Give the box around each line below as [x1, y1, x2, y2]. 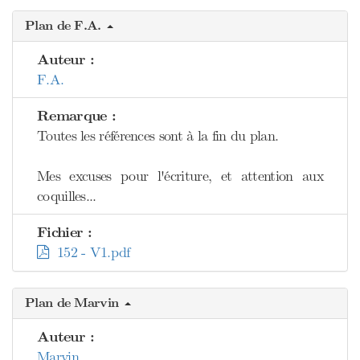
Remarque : [37, 107, 116, 125]
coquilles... [37, 187, 96, 205]
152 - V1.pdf [48, 243, 130, 261]
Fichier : [37, 223, 92, 242]
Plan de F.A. [25, 18, 105, 34]
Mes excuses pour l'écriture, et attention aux [37, 167, 323, 185]
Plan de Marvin [25, 295, 123, 311]
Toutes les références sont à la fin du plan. [37, 127, 279, 145]
